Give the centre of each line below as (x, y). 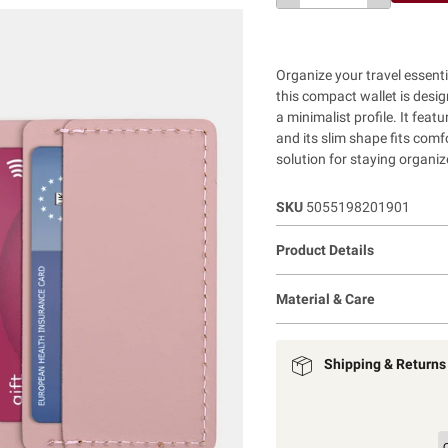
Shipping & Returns (384, 364)
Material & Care (325, 299)
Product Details (324, 250)
